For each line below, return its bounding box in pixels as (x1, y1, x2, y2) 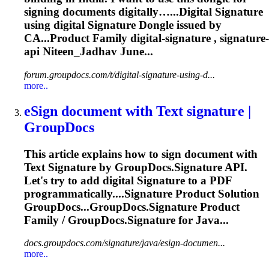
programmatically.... (24, 187, 124, 200)
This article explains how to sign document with (24, 147, 258, 160)
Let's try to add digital (24, 174, 137, 187)
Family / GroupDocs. (24, 213, 127, 226)
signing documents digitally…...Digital (24, 5, 215, 19)
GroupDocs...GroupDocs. (24, 200, 149, 213)
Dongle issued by (136, 19, 222, 32)
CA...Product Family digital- (24, 32, 165, 45)
